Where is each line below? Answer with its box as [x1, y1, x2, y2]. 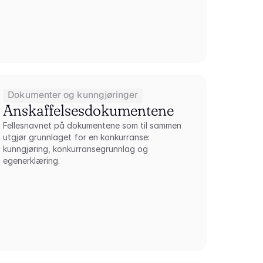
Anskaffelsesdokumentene [3, 101, 174, 120]
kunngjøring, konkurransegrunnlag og [3, 144, 149, 154]
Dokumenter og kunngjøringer [8, 89, 139, 101]
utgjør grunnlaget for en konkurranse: [3, 132, 150, 142]
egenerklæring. [3, 156, 60, 166]
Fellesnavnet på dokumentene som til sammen [3, 120, 182, 130]
